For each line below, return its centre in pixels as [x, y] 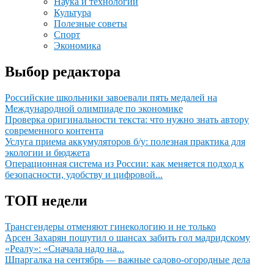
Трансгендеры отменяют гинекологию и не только [110, 226]
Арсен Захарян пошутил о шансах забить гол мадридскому [128, 237]
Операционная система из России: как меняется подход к [124, 163]
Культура [72, 12]
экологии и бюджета [47, 152]
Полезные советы [91, 23]
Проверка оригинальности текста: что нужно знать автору [127, 119]
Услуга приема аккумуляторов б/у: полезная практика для [125, 141]
